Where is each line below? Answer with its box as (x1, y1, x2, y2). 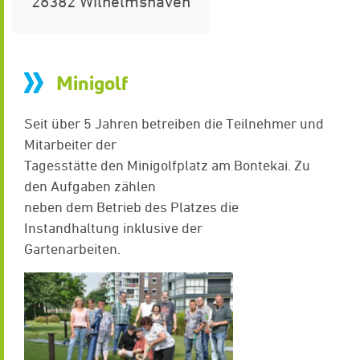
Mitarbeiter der (24, 135, 117, 153)
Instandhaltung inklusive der (24, 219, 202, 236)
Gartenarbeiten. (24, 239, 121, 257)
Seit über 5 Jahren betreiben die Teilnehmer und (24, 114, 324, 132)
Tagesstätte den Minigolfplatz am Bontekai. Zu (24, 156, 310, 174)
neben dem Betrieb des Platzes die (24, 198, 239, 215)
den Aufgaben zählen (24, 177, 156, 194)
